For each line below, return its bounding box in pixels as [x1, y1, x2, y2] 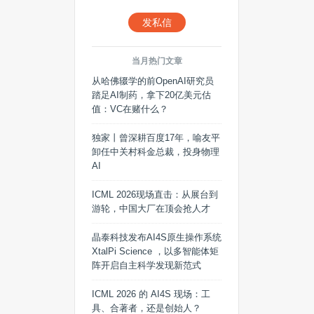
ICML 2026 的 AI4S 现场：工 [92, 289, 210, 299]
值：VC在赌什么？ [92, 104, 168, 114]
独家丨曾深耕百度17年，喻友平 [92, 132, 220, 143]
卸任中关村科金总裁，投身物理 [92, 146, 219, 157]
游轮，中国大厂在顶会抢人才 [92, 203, 210, 214]
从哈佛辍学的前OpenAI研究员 [92, 76, 214, 86]
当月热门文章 [131, 56, 182, 66]
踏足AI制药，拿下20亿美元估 [92, 90, 211, 100]
